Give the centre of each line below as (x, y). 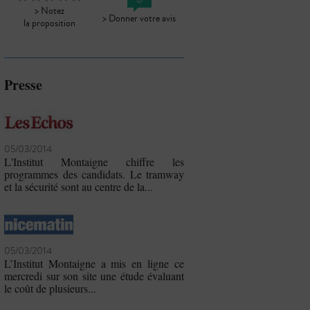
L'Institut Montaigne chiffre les (94, 161)
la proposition (49, 23)
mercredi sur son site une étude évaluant (94, 275)
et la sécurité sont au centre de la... (79, 186)
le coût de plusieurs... (50, 288)
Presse (23, 85)
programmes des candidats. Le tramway (94, 174)
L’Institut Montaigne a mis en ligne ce (94, 263)
